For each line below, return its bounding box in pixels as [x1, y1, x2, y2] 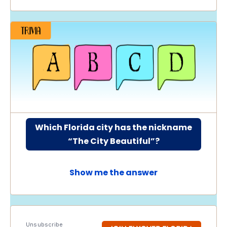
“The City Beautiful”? [67, 135, 160, 147]
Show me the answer [69, 167, 158, 178]
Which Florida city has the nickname [35, 122, 192, 133]
